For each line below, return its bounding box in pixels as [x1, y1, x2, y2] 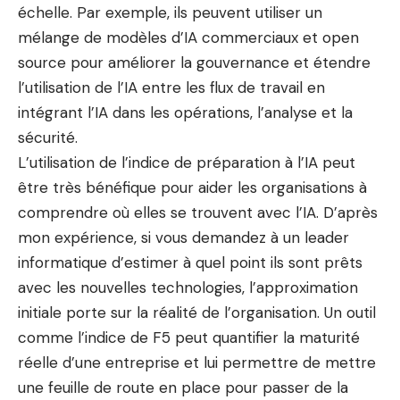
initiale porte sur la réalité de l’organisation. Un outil [18, 303, 376, 322]
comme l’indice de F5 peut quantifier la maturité [18, 328, 360, 347]
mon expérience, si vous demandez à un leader [18, 228, 349, 247]
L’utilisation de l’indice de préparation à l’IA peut [18, 153, 355, 172]
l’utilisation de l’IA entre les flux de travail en [18, 78, 325, 97]
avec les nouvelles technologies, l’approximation [18, 278, 358, 297]
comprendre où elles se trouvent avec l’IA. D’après [18, 203, 378, 222]
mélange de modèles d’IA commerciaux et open [18, 28, 359, 47]
